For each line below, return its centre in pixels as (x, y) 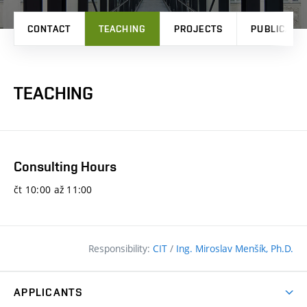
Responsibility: (121, 249)
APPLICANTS (48, 293)
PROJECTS (198, 29)
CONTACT (49, 29)
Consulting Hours (65, 167)
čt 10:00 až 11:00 (53, 190)
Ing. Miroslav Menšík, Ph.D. (235, 249)
